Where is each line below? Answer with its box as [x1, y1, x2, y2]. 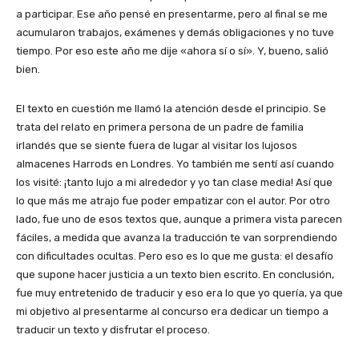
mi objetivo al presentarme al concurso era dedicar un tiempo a [16, 305, 329, 318]
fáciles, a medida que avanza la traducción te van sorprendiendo [16, 232, 337, 244]
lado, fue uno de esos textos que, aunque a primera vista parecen [16, 213, 342, 226]
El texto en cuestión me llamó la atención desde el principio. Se [16, 103, 326, 115]
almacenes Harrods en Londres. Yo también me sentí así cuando [16, 158, 334, 171]
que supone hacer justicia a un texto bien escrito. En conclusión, [16, 268, 334, 281]
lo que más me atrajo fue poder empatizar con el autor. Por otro [16, 195, 330, 208]
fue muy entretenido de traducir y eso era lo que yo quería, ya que [16, 287, 343, 300]
